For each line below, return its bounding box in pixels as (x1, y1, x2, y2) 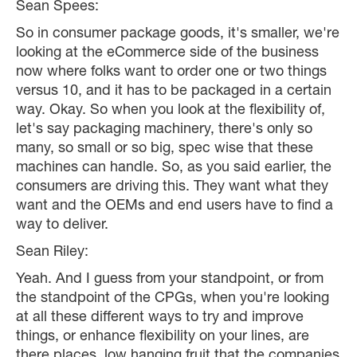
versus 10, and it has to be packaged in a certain (16, 84, 331, 100)
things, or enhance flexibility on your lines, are (16, 330, 309, 345)
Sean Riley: (16, 245, 88, 261)
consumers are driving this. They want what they (16, 180, 328, 195)
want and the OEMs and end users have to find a (16, 199, 333, 214)
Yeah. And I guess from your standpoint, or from (16, 273, 324, 288)
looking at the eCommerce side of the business (16, 46, 319, 61)
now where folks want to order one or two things (16, 65, 327, 80)
